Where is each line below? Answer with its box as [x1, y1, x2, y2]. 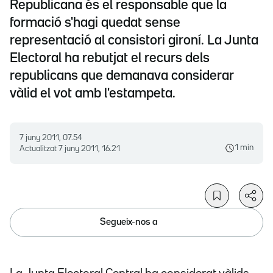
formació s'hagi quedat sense [10, 17, 180, 30]
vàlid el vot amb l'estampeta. [10, 88, 175, 101]
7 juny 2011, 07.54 [24, 134, 82, 142]
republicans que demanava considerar [10, 70, 234, 83]
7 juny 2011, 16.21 [58, 145, 120, 153]
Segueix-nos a [100, 218, 158, 227]
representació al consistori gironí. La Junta [10, 35, 258, 48]
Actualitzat [19, 145, 58, 153]
